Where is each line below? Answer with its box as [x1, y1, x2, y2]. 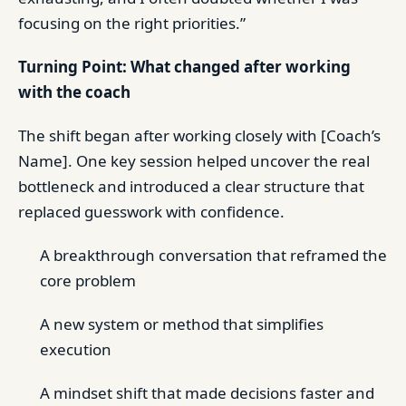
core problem [40, 269, 136, 291]
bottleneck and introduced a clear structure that [18, 175, 364, 197]
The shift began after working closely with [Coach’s [18, 124, 381, 146]
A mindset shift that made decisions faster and [40, 382, 374, 403]
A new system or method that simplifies [40, 313, 324, 334]
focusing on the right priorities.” [18, 12, 246, 34]
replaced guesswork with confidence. [18, 200, 285, 222]
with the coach [18, 81, 130, 102]
